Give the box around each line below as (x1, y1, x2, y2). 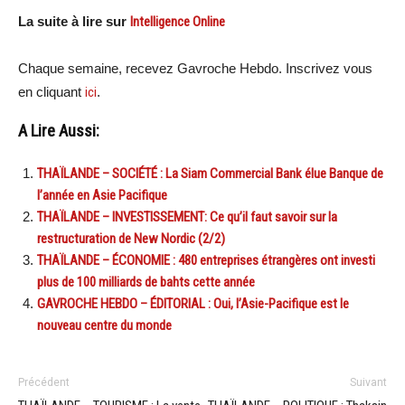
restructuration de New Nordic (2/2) (37, 230, 225, 247)
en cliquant (18, 83, 85, 99)
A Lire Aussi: (18, 120, 99, 141)
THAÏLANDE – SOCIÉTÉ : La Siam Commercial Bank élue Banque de (37, 165, 383, 182)
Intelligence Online (130, 13, 225, 30)
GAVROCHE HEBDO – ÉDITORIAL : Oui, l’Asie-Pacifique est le (37, 295, 349, 312)
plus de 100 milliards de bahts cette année (37, 273, 255, 290)
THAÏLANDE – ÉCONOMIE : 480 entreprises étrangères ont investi (37, 251, 378, 268)
